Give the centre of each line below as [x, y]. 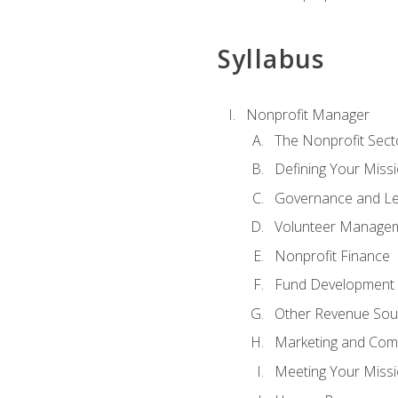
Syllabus [271, 58]
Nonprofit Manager [307, 115]
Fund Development [334, 285]
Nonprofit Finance [332, 255]
